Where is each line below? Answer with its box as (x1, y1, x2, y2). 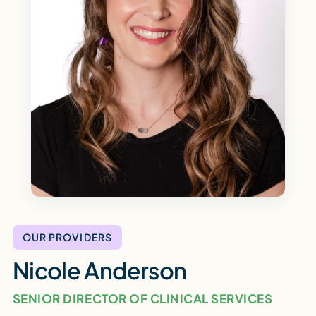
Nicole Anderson (12, 255, 187, 284)
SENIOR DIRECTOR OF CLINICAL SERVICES (12, 290, 273, 306)
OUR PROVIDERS (22, 230, 113, 243)
